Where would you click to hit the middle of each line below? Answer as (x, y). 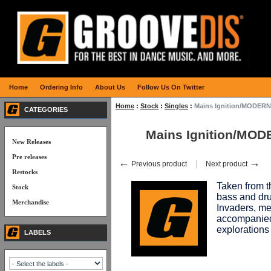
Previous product (158, 164)
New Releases (31, 142)
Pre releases (29, 157)
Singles (176, 106)
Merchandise (31, 202)
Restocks (25, 172)
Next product (227, 164)
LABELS (38, 232)
